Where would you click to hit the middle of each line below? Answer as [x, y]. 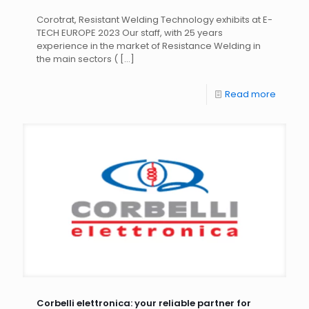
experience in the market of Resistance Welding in [149, 46]
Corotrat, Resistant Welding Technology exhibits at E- [154, 20]
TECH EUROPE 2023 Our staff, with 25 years [130, 33]
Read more [250, 94]
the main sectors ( [77, 59]
